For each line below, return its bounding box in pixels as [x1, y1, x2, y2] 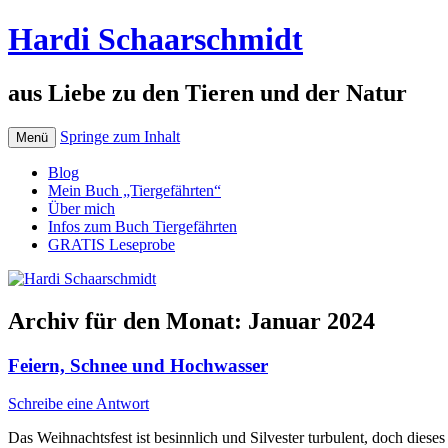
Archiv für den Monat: [8, 307, 248, 334]
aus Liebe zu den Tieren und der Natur [8, 79, 407, 106]
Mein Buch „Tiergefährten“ [48, 181, 221, 199]
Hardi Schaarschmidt [8, 21, 303, 58]
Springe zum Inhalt [60, 127, 180, 145]
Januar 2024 [248, 307, 375, 334]
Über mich [48, 199, 115, 217]
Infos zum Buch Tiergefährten [48, 217, 237, 235]
